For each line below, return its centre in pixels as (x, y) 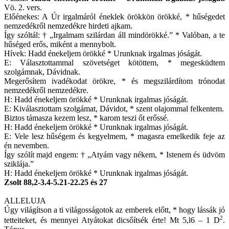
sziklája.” (19, 164)
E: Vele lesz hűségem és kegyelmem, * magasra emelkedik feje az (114, 136)
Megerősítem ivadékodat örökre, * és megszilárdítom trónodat (114, 81)
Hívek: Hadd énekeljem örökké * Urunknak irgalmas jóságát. (103, 53)
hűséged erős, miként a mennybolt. (60, 44)
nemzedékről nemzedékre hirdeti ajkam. (68, 26)
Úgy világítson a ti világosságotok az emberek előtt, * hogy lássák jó (114, 210)
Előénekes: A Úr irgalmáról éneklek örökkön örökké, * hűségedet (114, 17)
